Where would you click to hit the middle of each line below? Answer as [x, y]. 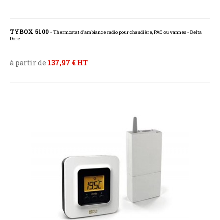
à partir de [29, 63]
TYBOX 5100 [30, 32]
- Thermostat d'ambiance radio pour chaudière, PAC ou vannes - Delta [126, 32]
